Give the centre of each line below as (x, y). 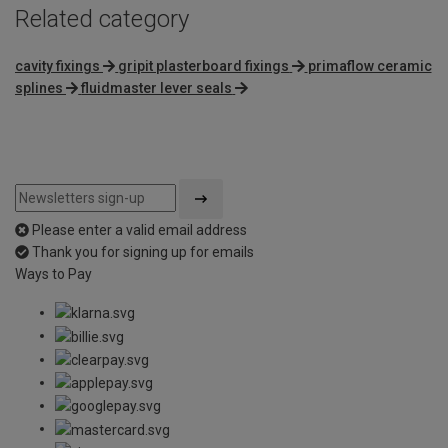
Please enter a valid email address (139, 229)
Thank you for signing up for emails (143, 251)
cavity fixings (57, 65)
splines (39, 87)
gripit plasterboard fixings (204, 65)
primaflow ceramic (369, 65)
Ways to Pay (53, 273)
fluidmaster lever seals (157, 87)
